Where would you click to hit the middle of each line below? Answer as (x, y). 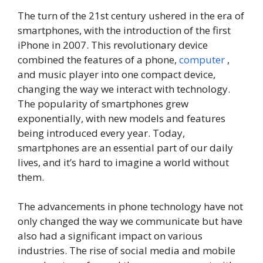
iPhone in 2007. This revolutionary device (113, 45)
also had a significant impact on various (110, 236)
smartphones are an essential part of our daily (125, 147)
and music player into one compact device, (117, 74)
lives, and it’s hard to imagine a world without (123, 162)
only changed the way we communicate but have (130, 221)
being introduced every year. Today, (101, 133)
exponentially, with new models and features (122, 118)
